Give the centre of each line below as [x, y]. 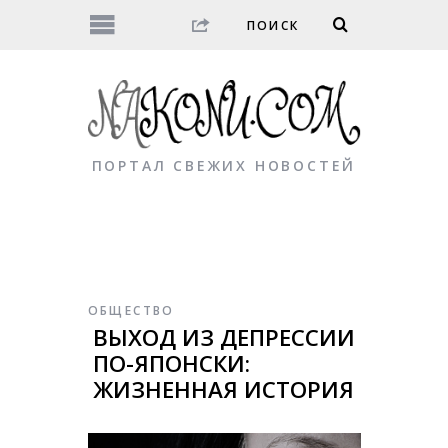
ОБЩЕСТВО [131, 311]
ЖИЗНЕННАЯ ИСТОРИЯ [223, 390]
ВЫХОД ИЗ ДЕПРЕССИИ [223, 338]
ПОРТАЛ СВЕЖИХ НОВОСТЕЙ [224, 166]
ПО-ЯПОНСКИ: [171, 364]
